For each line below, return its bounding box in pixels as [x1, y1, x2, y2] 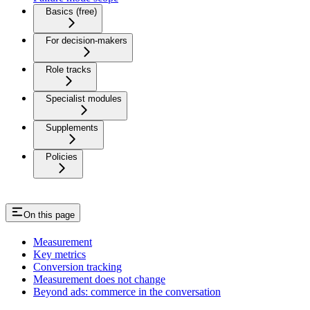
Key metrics [33, 248, 86, 261]
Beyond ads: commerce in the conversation [33, 286, 221, 298]
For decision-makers [46, 35, 127, 46]
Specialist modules [46, 93, 122, 104]
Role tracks [46, 64, 91, 75]
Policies [46, 152, 77, 163]
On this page [24, 210, 75, 221]
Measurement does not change [33, 273, 165, 286]
